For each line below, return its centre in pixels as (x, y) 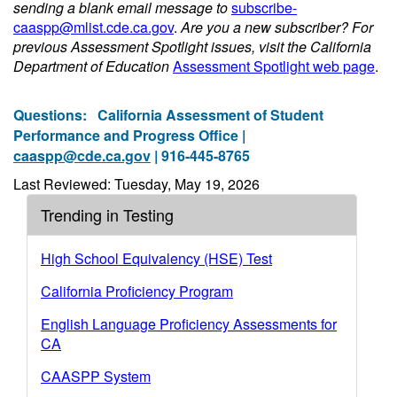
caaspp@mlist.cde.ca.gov (93, 27)
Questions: (55, 115)
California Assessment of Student (210, 115)
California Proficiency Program (137, 291)
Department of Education (93, 66)
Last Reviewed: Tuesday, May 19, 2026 (136, 184)
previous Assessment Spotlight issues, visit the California (192, 47)
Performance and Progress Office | (129, 135)
